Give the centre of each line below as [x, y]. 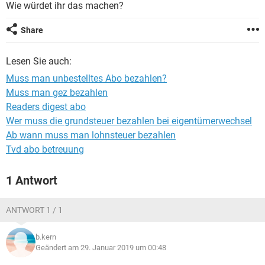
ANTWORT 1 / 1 [34, 210]
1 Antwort [32, 180]
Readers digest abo [46, 107]
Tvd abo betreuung [45, 149]
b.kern [46, 237]
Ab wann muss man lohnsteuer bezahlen [91, 135]
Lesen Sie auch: [39, 61]
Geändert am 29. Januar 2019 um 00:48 [101, 248]
